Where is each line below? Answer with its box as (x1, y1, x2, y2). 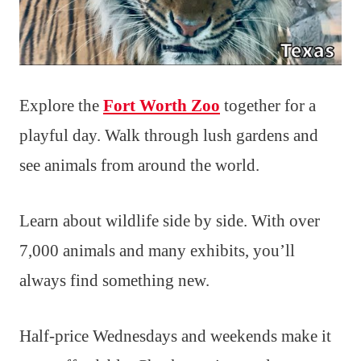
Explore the (19, 95, 103, 115)
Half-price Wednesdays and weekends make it (19, 326, 331, 346)
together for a (220, 95, 316, 115)
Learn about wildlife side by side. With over (19, 210, 320, 230)
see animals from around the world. (19, 155, 259, 175)
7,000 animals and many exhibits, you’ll (19, 240, 295, 260)
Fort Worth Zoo (103, 95, 220, 115)
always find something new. (19, 270, 210, 290)
